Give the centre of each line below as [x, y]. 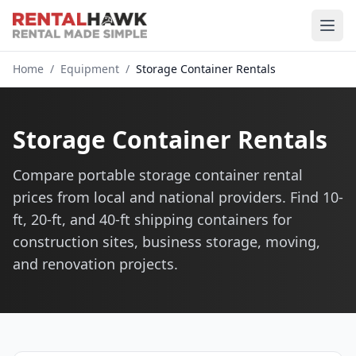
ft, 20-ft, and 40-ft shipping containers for [152, 219]
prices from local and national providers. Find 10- [178, 197]
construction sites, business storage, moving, [166, 242]
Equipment [90, 69]
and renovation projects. [95, 264]
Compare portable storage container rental [158, 175]
